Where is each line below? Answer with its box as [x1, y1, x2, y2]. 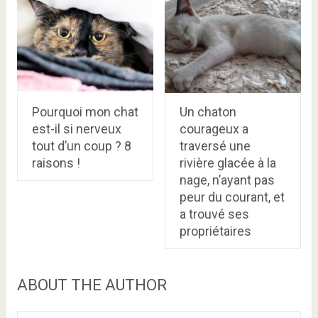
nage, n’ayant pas [179, 172, 275, 187]
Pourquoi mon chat [31, 104, 138, 119]
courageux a [179, 121, 248, 136]
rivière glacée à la [179, 155, 276, 170]
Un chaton [179, 104, 236, 119]
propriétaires [179, 223, 251, 238]
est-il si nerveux [31, 121, 121, 136]
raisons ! [31, 155, 80, 170]
